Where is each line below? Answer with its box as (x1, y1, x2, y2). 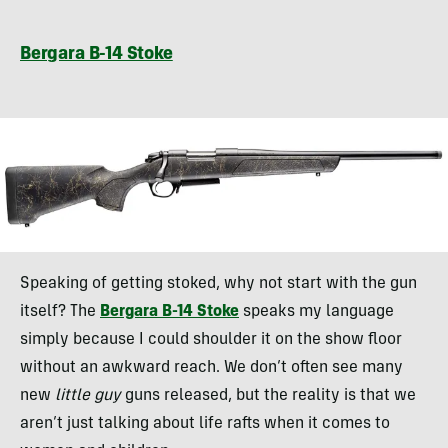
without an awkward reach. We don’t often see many (20, 359, 403, 376)
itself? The (20, 303, 100, 320)
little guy (55, 387, 121, 404)
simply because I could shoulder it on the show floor (20, 331, 402, 348)
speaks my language (239, 303, 394, 320)
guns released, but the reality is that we (121, 387, 416, 404)
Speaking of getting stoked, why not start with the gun (20, 275, 417, 292)
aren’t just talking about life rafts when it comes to (20, 415, 390, 432)
